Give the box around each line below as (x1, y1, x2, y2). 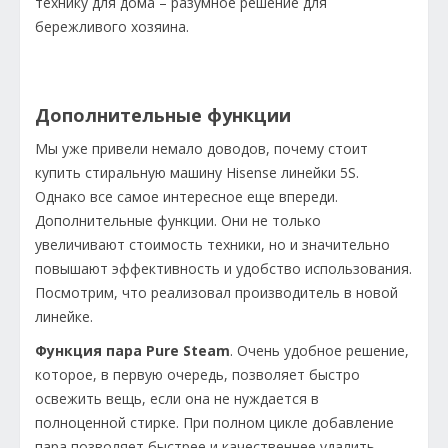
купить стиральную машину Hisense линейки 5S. (35, 162, 359, 182)
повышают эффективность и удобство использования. (35, 258, 412, 278)
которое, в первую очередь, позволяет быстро (35, 364, 360, 384)
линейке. (35, 306, 93, 326)
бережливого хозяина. (35, 16, 189, 36)
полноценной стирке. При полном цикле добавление (35, 412, 394, 432)
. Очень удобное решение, (230, 340, 409, 360)
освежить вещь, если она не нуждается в (35, 388, 319, 408)
